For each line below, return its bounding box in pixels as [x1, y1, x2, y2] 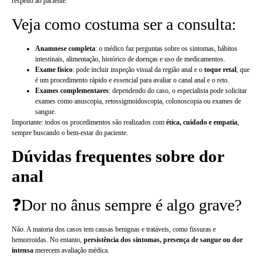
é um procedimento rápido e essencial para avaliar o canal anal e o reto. [35, 75, 229, 84]
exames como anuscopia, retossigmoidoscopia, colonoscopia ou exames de [35, 96, 241, 105]
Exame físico [35, 65, 73, 74]
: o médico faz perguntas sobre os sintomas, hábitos [95, 44, 237, 53]
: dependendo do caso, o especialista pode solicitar [109, 86, 247, 95]
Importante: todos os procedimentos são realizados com [12, 118, 166, 126]
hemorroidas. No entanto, [12, 236, 84, 244]
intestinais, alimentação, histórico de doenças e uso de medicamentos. [35, 54, 225, 63]
